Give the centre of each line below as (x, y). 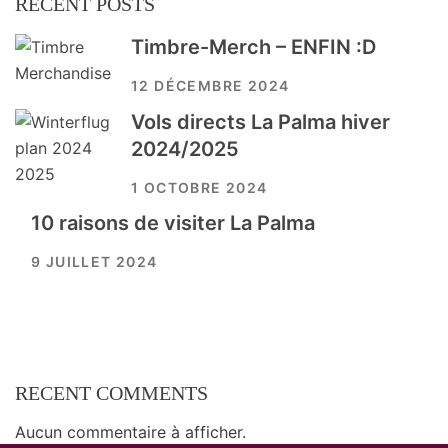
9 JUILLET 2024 (94, 262)
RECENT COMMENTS (111, 393)
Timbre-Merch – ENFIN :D (253, 47)
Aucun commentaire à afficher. (130, 432)
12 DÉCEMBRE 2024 (210, 86)
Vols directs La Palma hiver (260, 122)
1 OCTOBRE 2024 (199, 188)
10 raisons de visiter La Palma (173, 223)
